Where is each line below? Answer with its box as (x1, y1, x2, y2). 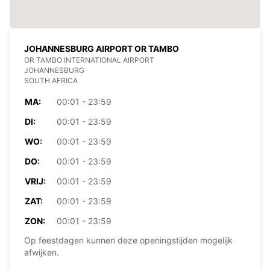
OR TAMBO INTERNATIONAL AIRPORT (24, 55, 154, 64)
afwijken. (24, 246, 59, 257)
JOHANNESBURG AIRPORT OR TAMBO (24, 43, 179, 54)
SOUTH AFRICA (24, 75, 78, 85)
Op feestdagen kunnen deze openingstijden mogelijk (24, 234, 233, 245)
